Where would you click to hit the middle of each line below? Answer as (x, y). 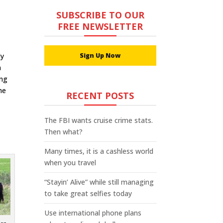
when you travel (70, 163)
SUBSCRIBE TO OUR (100, 15)
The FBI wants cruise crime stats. (99, 120)
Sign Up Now (100, 56)
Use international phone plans (93, 213)
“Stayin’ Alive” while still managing (99, 182)
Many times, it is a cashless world (99, 151)
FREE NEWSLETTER (100, 26)
